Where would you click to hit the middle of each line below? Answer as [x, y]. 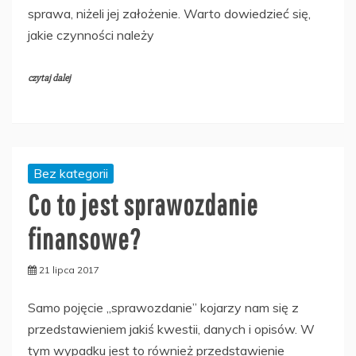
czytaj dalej [49, 78]
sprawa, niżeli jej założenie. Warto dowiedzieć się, [169, 14]
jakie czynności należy [91, 35]
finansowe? [85, 239]
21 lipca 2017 [69, 270]
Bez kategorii [71, 173]
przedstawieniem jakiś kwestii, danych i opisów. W [171, 329]
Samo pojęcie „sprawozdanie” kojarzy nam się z [163, 308]
